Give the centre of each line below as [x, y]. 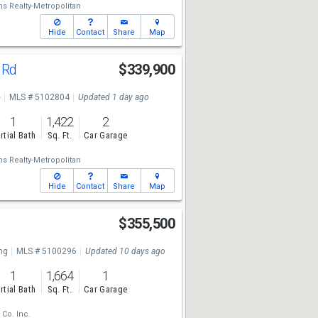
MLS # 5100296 [46, 251]
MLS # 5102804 [39, 97]
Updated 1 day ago [113, 97]
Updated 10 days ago [125, 251]
